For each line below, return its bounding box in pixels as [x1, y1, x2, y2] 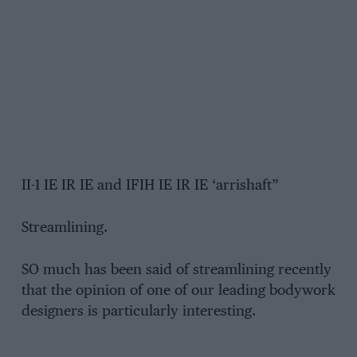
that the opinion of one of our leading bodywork [21, 283, 335, 298]
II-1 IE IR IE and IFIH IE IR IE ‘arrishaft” [21, 178, 279, 194]
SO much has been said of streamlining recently [21, 262, 331, 277]
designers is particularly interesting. [21, 304, 256, 319]
